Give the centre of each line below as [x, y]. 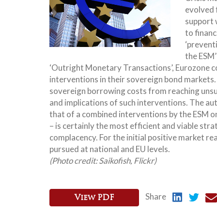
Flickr [144, 161]
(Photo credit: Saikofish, [92, 161]
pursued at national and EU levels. [110, 149]
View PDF [94, 198]
